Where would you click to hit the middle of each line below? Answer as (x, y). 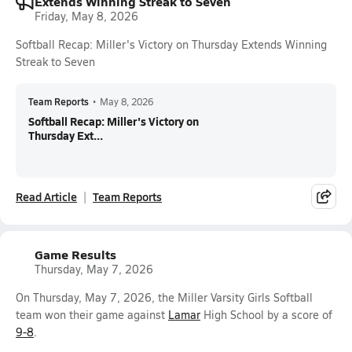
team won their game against (92, 315)
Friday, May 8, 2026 (86, 16)
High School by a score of (266, 315)
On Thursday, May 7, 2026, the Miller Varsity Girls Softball (164, 297)
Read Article (46, 196)
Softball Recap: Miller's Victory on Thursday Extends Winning (171, 44)
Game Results (75, 254)
